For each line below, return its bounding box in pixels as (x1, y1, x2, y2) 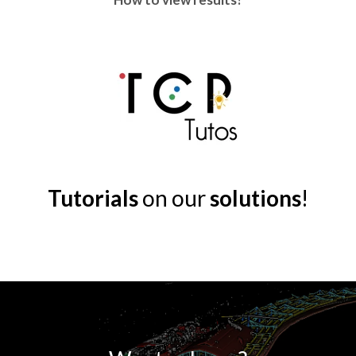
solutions (210, 184, 301, 211)
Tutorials (48, 184, 138, 211)
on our (138, 184, 210, 211)
